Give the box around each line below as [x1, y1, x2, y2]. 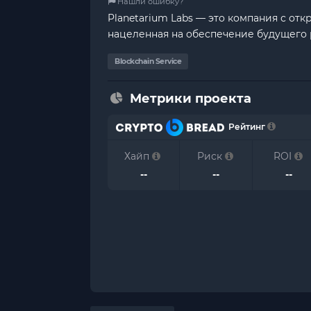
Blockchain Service [115, 57, 181, 66]
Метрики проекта [130, 91, 251, 106]
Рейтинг [224, 121, 267, 132]
